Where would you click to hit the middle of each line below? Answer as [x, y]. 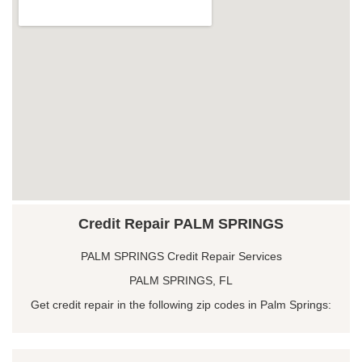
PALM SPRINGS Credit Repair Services [181, 256]
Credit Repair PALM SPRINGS [181, 223]
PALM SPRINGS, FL [181, 280]
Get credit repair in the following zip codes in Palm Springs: [181, 304]
